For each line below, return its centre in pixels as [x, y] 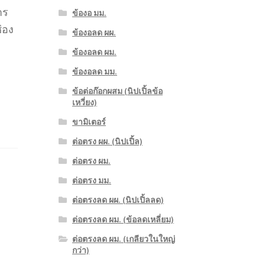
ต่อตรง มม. [91, 181]
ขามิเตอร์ [89, 122]
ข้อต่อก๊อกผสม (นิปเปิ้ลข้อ [117, 91]
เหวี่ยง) [84, 103]
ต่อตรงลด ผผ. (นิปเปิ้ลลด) [118, 200]
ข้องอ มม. [89, 13]
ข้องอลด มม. [94, 72]
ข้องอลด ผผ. [94, 33]
